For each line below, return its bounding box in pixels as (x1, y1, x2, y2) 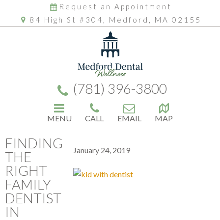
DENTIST (5, 189, 61, 206)
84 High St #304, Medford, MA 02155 (29, 15, 201, 24)
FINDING (5, 134, 63, 151)
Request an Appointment (58, 2, 172, 11)
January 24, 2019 (73, 145, 130, 155)
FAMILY (5, 175, 51, 192)
